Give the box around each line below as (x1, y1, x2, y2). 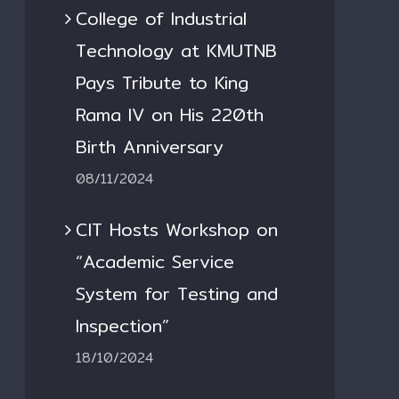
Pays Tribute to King (76, 68, 248, 96)
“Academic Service (76, 247, 234, 275)
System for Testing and (76, 279, 278, 307)
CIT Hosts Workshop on (76, 215, 278, 243)
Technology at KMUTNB (76, 36, 277, 64)
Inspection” (76, 311, 169, 339)
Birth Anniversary (76, 132, 224, 160)
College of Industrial (76, 4, 247, 32)
